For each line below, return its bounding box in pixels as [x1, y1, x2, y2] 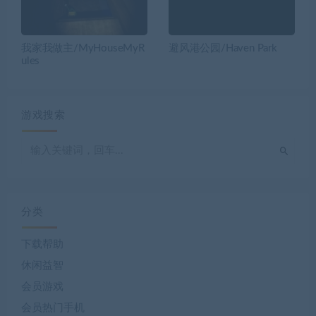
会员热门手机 [21, 303, 85, 314]
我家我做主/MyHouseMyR [21, 43, 145, 54]
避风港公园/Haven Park [169, 43, 277, 54]
